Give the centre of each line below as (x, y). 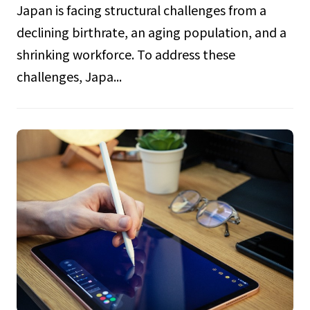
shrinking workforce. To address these (126, 54)
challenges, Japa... (69, 76)
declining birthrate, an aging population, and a (151, 31)
